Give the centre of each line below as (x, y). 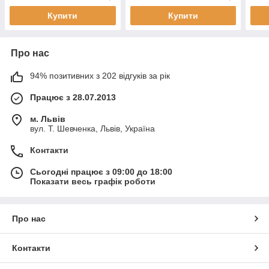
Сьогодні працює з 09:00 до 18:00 (101, 172)
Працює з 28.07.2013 (73, 97)
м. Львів (48, 119)
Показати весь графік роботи (93, 181)
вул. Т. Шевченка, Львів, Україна (92, 128)
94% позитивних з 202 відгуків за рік (100, 76)
